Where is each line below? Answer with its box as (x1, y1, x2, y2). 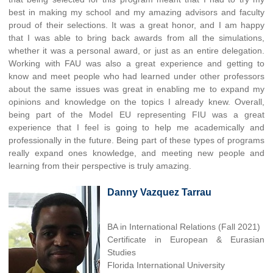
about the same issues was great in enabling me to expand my (9, 83, 264, 94)
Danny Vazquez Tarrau (107, 186, 211, 197)
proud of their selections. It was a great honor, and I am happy (9, 19, 264, 30)
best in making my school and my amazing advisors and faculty (9, 7, 264, 17)
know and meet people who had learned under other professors (9, 71, 264, 81)
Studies (107, 247, 136, 257)
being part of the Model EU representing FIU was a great (9, 109, 264, 119)
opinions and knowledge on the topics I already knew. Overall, (9, 96, 264, 107)
